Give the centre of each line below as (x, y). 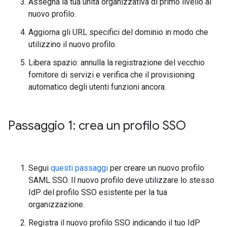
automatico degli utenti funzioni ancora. (97, 87)
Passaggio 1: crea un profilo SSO (97, 126)
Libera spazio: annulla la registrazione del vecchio (117, 63)
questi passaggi (79, 168)
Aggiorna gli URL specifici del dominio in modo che (118, 32)
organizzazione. (56, 204)
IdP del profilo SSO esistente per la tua (98, 192)
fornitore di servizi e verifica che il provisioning (111, 75)
